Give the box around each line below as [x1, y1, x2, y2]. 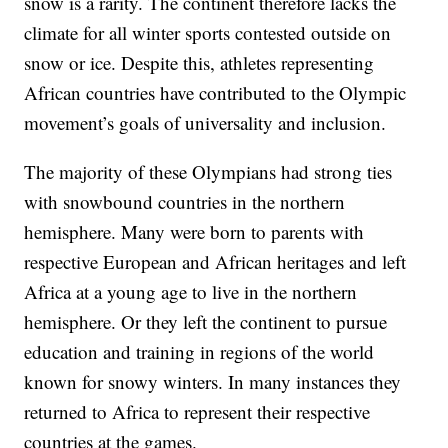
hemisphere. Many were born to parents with [24, 219, 365, 245]
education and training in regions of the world [24, 339, 375, 365]
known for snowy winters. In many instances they [24, 369, 402, 395]
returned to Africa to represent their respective [24, 399, 371, 425]
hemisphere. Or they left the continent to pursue [24, 309, 388, 335]
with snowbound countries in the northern [24, 189, 346, 215]
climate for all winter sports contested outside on [24, 20, 392, 46]
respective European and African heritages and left [24, 249, 407, 275]
